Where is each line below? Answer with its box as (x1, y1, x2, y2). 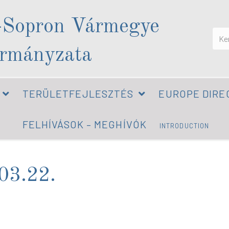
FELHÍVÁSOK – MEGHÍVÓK (22, 118, 147, 130)
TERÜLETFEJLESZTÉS (22, 87, 134, 100)
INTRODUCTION (159, 122, 210, 130)
